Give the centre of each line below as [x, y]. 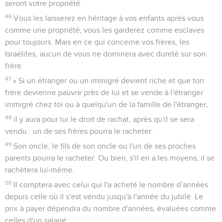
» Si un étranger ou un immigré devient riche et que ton [109, 81]
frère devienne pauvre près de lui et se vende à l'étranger [104, 92]
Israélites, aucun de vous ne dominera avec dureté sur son [105, 54]
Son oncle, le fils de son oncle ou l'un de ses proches [105, 146]
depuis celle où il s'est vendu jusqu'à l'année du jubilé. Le [104, 196]
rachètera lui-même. [40, 170]
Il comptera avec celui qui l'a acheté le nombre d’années [111, 185]
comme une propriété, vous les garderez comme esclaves [105, 30]
